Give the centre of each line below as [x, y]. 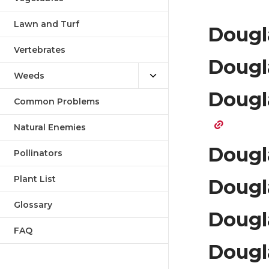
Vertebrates [40, 50]
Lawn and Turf [47, 24]
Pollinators [38, 153]
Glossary [33, 205]
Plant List [35, 179]
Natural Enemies [50, 127]
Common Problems [57, 101]
